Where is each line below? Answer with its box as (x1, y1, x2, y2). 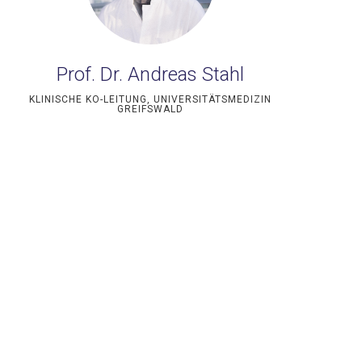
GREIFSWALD (117, 103, 184, 115)
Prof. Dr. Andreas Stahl (57, 63, 245, 86)
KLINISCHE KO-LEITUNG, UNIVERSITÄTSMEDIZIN (29, 94, 272, 105)
